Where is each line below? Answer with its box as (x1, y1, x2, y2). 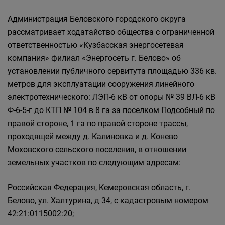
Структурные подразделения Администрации (33, 20, 216, 30)
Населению (65, 7, 111, 18)
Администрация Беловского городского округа (8, 14, 186, 24)
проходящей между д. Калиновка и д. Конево (8, 132, 178, 141)
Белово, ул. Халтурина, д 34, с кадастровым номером (8, 196, 208, 205)
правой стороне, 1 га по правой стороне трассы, (8, 119, 188, 128)
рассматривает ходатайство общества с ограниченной (8, 27, 214, 37)
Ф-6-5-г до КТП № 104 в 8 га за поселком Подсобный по (8, 105, 215, 115)
